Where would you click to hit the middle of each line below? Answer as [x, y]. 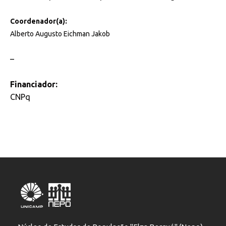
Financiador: [34, 84]
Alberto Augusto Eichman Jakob [60, 34]
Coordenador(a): [39, 21]
